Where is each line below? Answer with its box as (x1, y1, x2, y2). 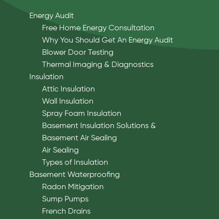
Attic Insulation (42, 85, 95, 93)
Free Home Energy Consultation (42, 24, 154, 32)
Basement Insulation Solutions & (42, 122, 156, 130)
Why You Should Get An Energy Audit (42, 36, 173, 44)
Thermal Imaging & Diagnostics (42, 61, 153, 69)
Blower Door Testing (42, 48, 113, 57)
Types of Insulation (42, 158, 108, 167)
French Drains (42, 207, 90, 216)
